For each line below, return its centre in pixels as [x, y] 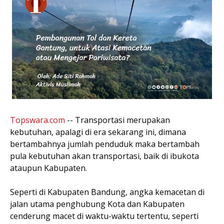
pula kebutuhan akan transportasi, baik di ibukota [104, 156]
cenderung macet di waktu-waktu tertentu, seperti [104, 216]
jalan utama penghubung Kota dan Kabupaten [97, 204]
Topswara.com [37, 120]
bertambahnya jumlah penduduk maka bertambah [105, 144]
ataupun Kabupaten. [48, 168]
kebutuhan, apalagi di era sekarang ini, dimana [98, 132]
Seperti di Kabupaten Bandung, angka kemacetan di [107, 192]
